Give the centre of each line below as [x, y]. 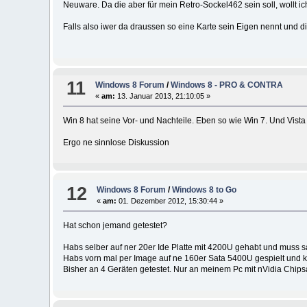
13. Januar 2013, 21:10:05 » [163, 96]
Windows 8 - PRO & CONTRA [227, 85]
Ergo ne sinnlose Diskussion [116, 143]
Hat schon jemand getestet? [115, 226]
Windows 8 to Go [205, 190]
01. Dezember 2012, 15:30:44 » [170, 201]
